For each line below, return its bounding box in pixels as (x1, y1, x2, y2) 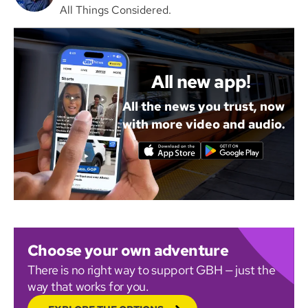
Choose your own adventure (27, 240, 229, 261)
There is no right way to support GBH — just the (27, 261, 276, 278)
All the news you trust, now (122, 98, 285, 114)
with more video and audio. (122, 115, 285, 132)
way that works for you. (27, 278, 149, 294)
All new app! (151, 69, 251, 93)
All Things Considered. (60, 2, 171, 17)
